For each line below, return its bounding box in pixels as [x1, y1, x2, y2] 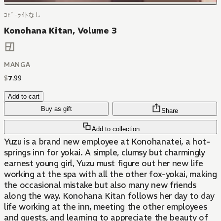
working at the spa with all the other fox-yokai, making [4, 169, 217, 180]
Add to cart [8, 93, 39, 101]
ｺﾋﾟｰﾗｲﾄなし [4, 11, 41, 19]
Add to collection [91, 125, 140, 133]
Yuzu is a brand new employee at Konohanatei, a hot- [4, 136, 210, 147]
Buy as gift [40, 105, 72, 113]
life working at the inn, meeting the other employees [4, 201, 207, 213]
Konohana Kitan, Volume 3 [4, 25, 117, 36]
